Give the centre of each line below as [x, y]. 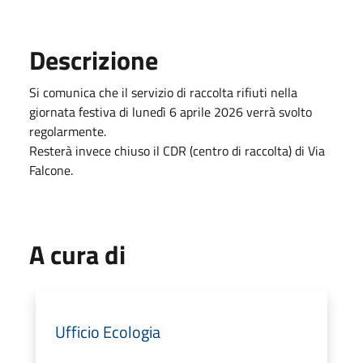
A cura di [77, 254]
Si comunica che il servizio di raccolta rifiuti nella [163, 92]
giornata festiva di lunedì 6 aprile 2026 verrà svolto [171, 111]
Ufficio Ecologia [108, 331]
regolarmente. [68, 131]
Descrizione [94, 60]
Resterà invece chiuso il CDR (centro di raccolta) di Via [177, 150]
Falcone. [51, 170]
